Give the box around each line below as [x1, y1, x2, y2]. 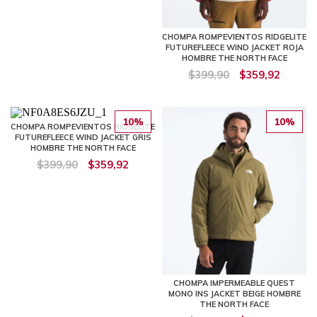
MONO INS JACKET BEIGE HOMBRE [168, 288, 301, 299]
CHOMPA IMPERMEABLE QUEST [173, 277, 295, 288]
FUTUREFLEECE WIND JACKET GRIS [14, 132, 151, 142]
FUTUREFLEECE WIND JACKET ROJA [165, 42, 304, 52]
